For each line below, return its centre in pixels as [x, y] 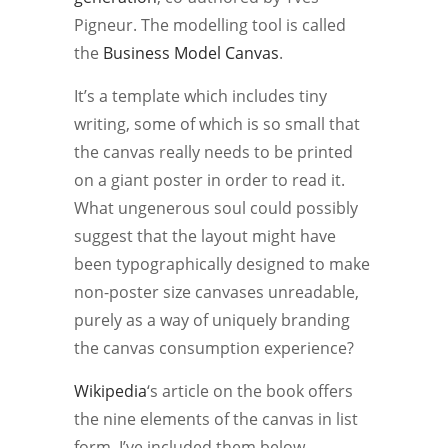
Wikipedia [110, 390]
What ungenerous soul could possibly [216, 207]
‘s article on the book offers [250, 390]
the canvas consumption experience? [214, 347]
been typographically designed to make [222, 263]
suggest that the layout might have [205, 235]
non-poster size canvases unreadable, [216, 291]
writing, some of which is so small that [217, 123]
